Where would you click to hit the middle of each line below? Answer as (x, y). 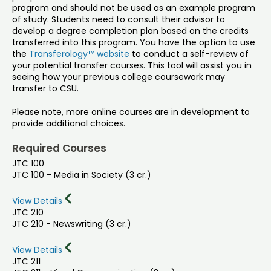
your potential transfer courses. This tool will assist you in (132, 66)
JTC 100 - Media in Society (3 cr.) (82, 175)
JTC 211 (26, 262)
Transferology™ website (79, 54)
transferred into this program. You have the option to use (134, 43)
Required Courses (59, 149)
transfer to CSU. (45, 89)
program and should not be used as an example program (134, 8)
